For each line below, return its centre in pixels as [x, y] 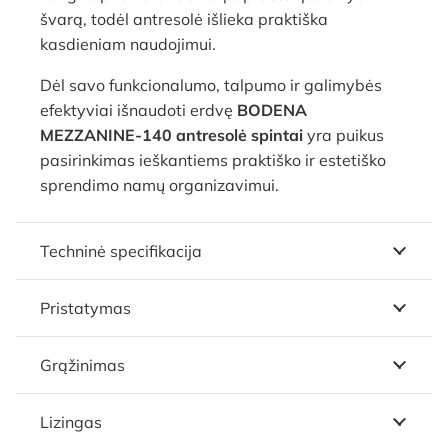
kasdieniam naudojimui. [128, 43]
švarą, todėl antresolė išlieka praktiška [184, 18]
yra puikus [343, 134]
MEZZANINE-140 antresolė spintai [171, 134]
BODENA [272, 109]
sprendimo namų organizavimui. [159, 184]
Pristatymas [85, 307]
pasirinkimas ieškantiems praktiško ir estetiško [213, 159]
